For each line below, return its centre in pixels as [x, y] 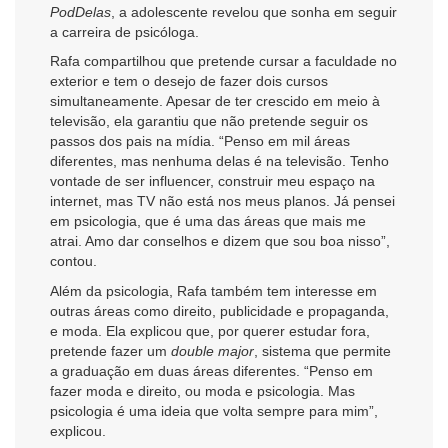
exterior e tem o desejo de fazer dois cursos [189, 81]
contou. [73, 261]
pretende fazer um [110, 350]
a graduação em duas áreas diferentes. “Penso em [211, 370]
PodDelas [80, 11]
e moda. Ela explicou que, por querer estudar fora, [210, 330]
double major [212, 350]
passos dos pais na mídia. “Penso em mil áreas [200, 141]
